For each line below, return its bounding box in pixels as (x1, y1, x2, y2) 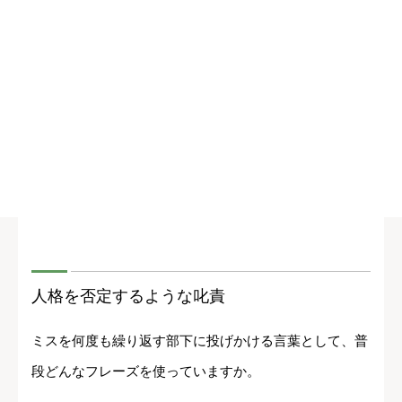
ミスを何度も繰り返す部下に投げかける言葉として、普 (31, 333, 368, 349)
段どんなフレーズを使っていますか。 (31, 363, 260, 380)
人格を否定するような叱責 (31, 287, 225, 306)
